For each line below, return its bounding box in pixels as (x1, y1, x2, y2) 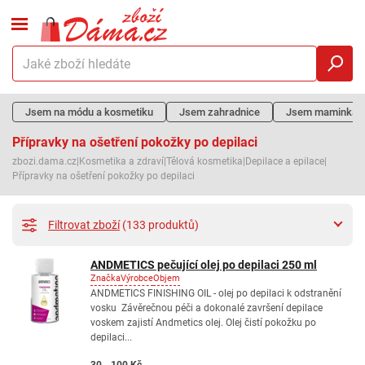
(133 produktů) (122, 218, 199, 231)
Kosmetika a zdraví (79, 156, 164, 167)
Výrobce (121, 273, 153, 284)
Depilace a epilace (245, 156, 324, 167)
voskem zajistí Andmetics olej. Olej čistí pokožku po (90, 317, 316, 328)
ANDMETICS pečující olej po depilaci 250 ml (90, 258, 317, 271)
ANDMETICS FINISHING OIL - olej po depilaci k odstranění (90, 288, 341, 299)
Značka (90, 273, 121, 284)
